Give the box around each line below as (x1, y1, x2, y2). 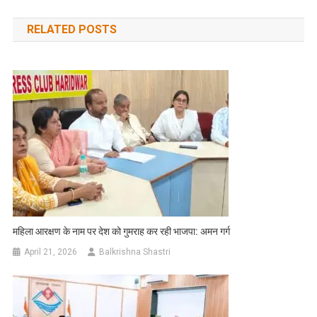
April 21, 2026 (24, 246, 78, 257)
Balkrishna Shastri (99, 246, 171, 257)
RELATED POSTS (26, 22, 117, 36)
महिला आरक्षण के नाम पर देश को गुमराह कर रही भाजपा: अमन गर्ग (13, 225, 231, 237)
